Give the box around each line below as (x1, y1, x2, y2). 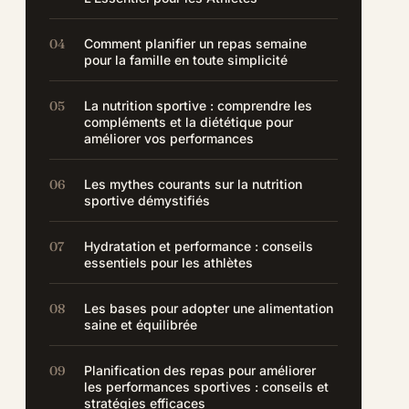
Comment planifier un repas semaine (84, 36, 308, 51)
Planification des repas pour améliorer (84, 362, 317, 378)
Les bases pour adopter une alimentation (84, 300, 334, 316)
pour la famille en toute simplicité (84, 52, 288, 68)
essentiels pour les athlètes (84, 255, 254, 270)
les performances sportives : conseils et (84, 379, 330, 394)
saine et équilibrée (84, 317, 198, 332)
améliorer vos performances (84, 131, 255, 146)
